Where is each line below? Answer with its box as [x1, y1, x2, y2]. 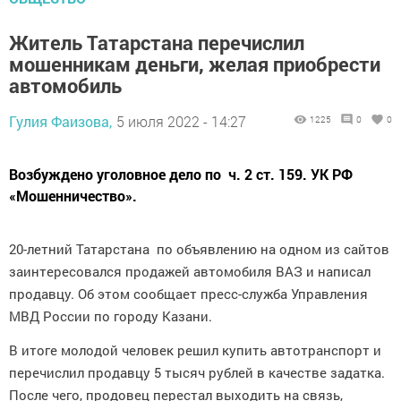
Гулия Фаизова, [9, 111, 112, 131]
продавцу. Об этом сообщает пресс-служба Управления [9, 285, 368, 303]
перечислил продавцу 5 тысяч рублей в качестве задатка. [9, 364, 385, 382]
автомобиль [9, 72, 122, 98]
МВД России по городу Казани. [9, 307, 212, 325]
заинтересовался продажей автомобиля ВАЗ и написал [9, 262, 371, 280]
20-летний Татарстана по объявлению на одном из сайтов [9, 240, 389, 258]
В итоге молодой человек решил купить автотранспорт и [9, 342, 381, 360]
